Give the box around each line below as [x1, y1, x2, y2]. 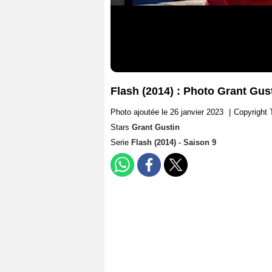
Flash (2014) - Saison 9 [131, 138, 216, 148]
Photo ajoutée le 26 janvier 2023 [110, 107, 223, 117]
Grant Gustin [132, 123, 180, 132]
